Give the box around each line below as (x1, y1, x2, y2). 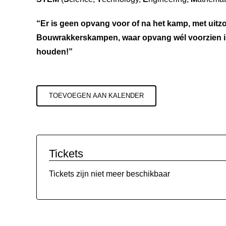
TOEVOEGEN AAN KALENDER (49, 92, 144, 100)
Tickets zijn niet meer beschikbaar (49, 169, 170, 179)
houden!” (36, 47, 73, 56)
